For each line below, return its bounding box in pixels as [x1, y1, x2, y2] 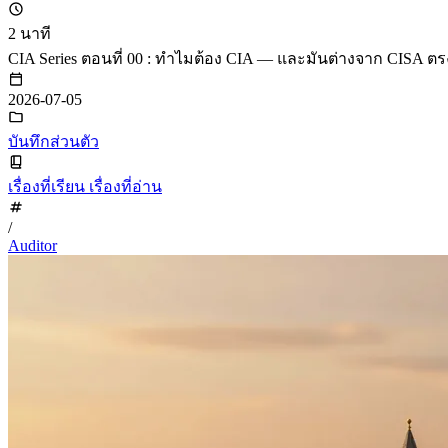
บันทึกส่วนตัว [8, 133, 99, 151]
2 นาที [8, 25, 51, 43]
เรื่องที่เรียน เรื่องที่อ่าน [8, 178, 162, 196]
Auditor [8, 237, 57, 255]
